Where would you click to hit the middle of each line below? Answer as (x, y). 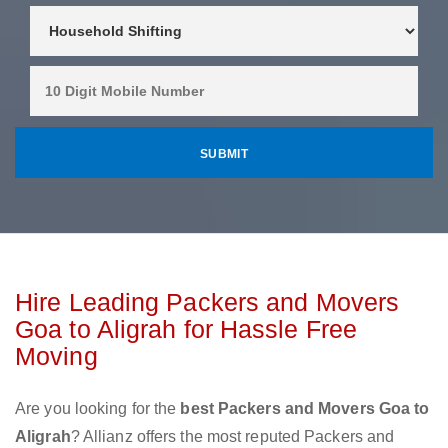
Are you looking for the (98, 409)
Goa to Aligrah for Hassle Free (186, 329)
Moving (56, 356)
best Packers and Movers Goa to (305, 409)
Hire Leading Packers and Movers (207, 302)
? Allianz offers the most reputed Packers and (232, 437)
